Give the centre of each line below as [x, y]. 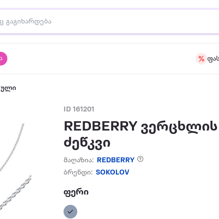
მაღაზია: [79, 161]
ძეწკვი [87, 143]
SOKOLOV [113, 173]
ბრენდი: [78, 173]
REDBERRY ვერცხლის [141, 127]
